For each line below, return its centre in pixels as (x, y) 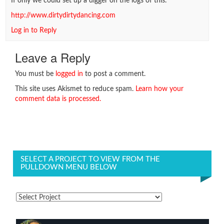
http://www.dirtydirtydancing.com (63, 15)
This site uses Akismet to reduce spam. (75, 89)
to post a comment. (114, 74)
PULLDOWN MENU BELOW (69, 167)
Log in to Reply (33, 30)
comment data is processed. (58, 99)
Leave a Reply (53, 57)
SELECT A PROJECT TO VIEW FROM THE (90, 159)
